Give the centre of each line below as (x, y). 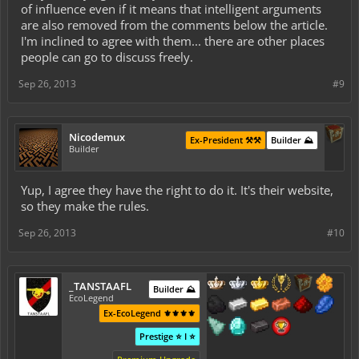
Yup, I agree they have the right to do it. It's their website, (177, 190)
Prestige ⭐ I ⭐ (167, 336)
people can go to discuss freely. (107, 56)
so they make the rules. (85, 206)
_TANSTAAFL (100, 286)
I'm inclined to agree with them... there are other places (173, 40)
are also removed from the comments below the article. (174, 24)
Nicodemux (97, 137)
